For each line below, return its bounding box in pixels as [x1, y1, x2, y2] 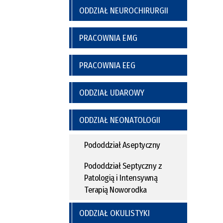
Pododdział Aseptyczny [84, 140, 160, 150]
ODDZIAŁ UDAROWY [79, 88, 144, 98]
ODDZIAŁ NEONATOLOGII [79, 115, 160, 125]
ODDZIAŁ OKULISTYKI [79, 208, 150, 219]
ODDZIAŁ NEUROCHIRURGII [79, 5, 168, 16]
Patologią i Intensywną [84, 173, 157, 183]
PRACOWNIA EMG [79, 33, 137, 43]
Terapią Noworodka [84, 185, 147, 195]
